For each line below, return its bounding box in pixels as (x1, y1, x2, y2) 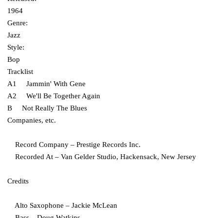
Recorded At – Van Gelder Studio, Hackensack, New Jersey (7, 153, 196, 161)
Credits (7, 177, 29, 185)
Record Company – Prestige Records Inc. (7, 141, 141, 149)
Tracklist (7, 68, 33, 76)
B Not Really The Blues (7, 104, 97, 112)
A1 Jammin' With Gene (7, 80, 95, 88)
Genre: (7, 19, 28, 27)
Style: (7, 43, 24, 52)
